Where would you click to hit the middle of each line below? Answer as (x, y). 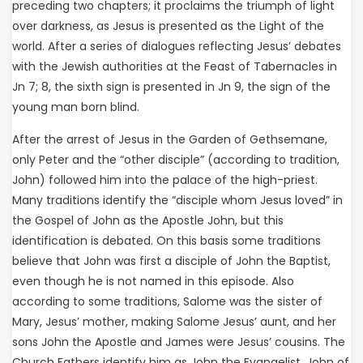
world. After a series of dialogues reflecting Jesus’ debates (177, 46)
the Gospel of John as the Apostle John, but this (148, 220)
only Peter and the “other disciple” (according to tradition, (176, 160)
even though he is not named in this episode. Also (153, 281)
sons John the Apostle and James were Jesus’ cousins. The (179, 342)
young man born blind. (76, 107)
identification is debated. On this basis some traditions (167, 241)
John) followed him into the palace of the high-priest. (165, 180)
